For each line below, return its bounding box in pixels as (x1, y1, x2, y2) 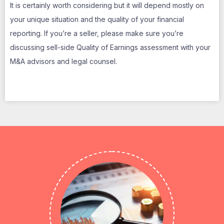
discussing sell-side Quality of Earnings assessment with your (10, 43, 210, 51)
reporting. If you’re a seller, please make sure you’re (10, 29, 183, 37)
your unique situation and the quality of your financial (10, 15, 184, 23)
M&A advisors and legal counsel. (10, 57, 117, 65)
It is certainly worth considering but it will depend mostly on (10, 1, 204, 9)
